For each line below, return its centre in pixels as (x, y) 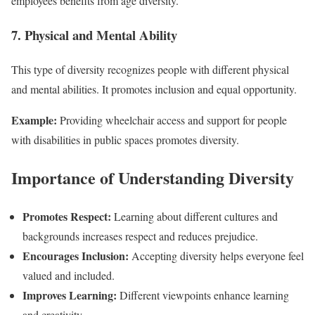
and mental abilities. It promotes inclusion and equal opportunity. (154, 89)
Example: (34, 120)
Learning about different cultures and (194, 217)
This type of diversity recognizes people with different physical (150, 69)
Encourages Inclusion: (76, 256)
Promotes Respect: (67, 217)
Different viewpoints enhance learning (203, 295)
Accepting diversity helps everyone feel (216, 256)
